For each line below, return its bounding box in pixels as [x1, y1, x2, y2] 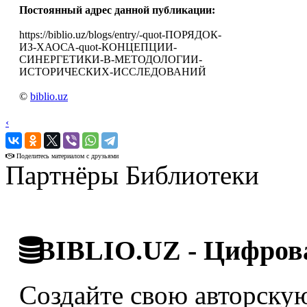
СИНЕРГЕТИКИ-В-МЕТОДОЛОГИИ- [19, 53, 202, 66]
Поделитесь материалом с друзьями [14, 152, 119, 160]
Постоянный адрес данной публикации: [19, 4, 215, 16]
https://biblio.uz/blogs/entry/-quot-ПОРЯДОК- [19, 29, 221, 41]
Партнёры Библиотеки [5, 160, 259, 191]
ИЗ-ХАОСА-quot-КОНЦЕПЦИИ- [19, 41, 177, 53]
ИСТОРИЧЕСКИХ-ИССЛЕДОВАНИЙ [19, 66, 206, 78]
